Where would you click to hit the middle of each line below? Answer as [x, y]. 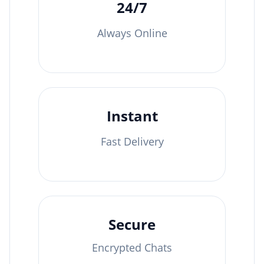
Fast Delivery [132, 141]
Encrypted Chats [132, 247]
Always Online [132, 33]
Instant [132, 115]
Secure [132, 224]
